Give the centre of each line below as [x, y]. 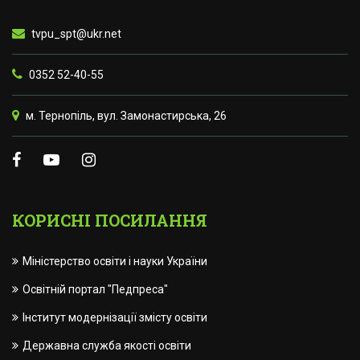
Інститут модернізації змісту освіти [115, 318]
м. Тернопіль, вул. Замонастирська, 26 [125, 116]
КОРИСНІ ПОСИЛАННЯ [110, 221]
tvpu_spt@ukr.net [75, 34]
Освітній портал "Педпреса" [95, 290]
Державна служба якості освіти [107, 346]
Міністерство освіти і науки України [115, 262]
